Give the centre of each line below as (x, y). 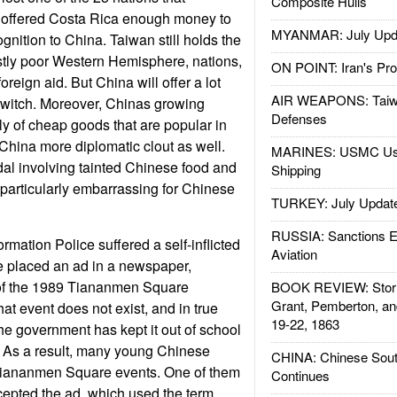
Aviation (294, 254)
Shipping (296, 170)
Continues (300, 375)
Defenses (299, 118)
